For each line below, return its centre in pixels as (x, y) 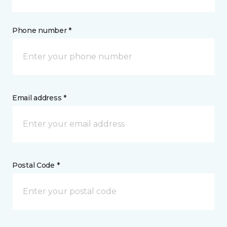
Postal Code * (36, 165)
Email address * (39, 98)
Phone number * (42, 30)
